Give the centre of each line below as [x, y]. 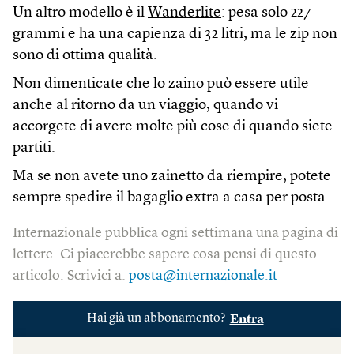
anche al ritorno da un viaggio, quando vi [145, 105]
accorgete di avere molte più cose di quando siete [173, 127]
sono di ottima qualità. [85, 56]
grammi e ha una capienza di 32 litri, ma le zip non [175, 34]
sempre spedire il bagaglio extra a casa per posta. [171, 198]
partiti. [34, 148]
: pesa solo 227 [266, 13]
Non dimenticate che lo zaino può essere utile [161, 84]
